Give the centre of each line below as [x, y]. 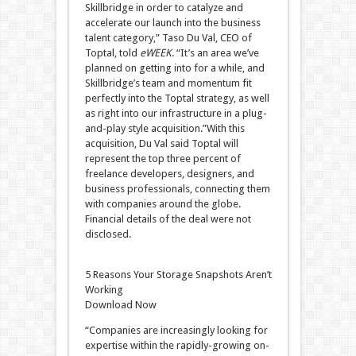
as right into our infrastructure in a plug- [176, 113]
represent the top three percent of [163, 159]
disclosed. [108, 234]
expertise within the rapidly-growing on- [177, 345]
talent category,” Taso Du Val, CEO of [168, 38]
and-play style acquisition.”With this [164, 128]
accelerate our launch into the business [172, 23]
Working [104, 290]
